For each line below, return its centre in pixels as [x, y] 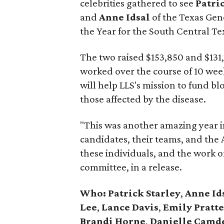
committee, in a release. [131, 167]
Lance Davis [129, 207]
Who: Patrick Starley [130, 193]
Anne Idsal [124, 17]
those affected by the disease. [143, 99]
